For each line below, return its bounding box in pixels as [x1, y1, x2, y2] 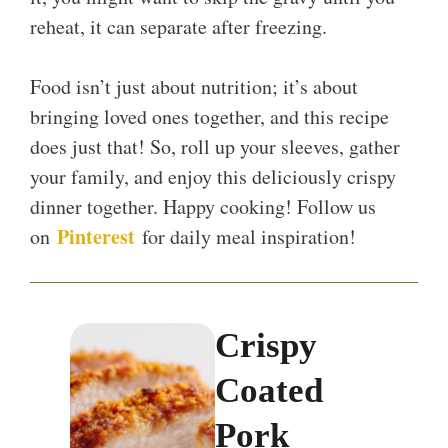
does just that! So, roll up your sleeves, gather [30, 133, 400, 161]
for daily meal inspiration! [142, 223, 356, 251]
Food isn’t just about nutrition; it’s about [30, 73, 358, 101]
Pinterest [57, 222, 135, 252]
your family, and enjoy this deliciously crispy [30, 163, 396, 191]
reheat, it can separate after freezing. [30, 13, 327, 41]
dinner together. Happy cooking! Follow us [30, 193, 376, 221]
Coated [215, 371, 323, 411]
